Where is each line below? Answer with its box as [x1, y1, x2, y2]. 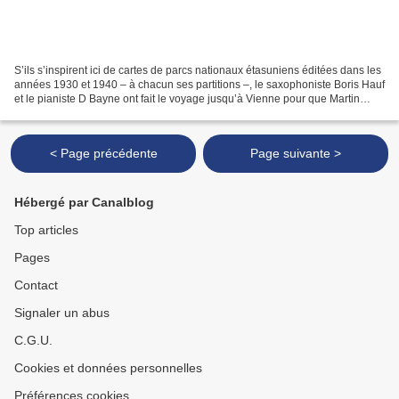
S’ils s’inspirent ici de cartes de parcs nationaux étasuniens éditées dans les [14, 63, 381, 77]
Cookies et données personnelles [14, 361, 202, 375]
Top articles [14, 223, 78, 237]
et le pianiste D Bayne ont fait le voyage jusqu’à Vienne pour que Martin [14, 92, 360, 105]
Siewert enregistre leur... [14, 106, 131, 119]
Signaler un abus [14, 305, 110, 320]
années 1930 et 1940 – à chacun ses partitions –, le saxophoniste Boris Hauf [14, 77, 385, 91]
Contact [14, 278, 58, 292]
